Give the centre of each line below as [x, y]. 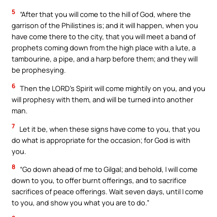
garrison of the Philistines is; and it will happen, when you [105, 25]
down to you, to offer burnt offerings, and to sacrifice [99, 180]
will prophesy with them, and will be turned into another [102, 100]
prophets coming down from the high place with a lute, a [104, 48]
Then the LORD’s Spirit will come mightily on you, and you [112, 88]
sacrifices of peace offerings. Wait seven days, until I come [108, 192]
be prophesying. [39, 70]
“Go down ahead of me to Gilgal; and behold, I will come [108, 169]
